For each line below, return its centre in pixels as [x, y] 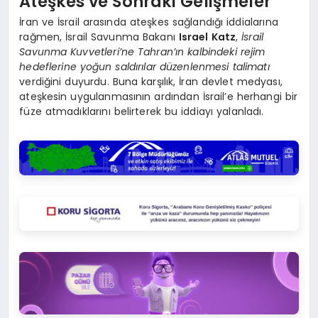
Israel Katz [207, 37]
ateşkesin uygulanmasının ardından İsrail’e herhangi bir [159, 97]
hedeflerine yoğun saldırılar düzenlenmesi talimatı [144, 67]
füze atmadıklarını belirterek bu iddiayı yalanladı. [142, 111]
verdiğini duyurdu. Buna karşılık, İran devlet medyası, [151, 82]
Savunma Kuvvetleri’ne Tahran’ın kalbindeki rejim [142, 52]
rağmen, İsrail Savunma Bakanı [99, 37]
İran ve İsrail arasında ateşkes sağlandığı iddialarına [149, 22]
